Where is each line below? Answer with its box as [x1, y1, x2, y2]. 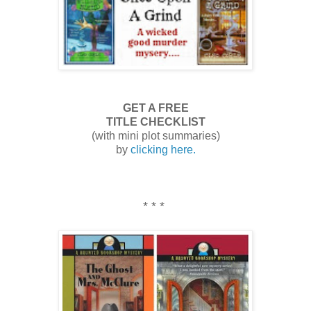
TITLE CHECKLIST [106, 115, 205, 128]
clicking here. [130, 143, 196, 155]
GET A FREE [122, 101, 189, 114]
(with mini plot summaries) [91, 129, 220, 142]
